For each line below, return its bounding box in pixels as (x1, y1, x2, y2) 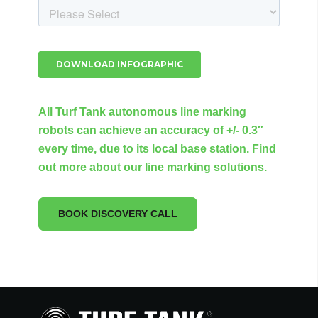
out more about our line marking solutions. (38, 161, 267, 174)
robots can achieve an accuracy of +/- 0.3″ (38, 124, 263, 137)
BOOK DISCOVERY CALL (58, 208, 177, 220)
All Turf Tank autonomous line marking (38, 106, 246, 119)
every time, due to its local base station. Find (38, 143, 276, 155)
